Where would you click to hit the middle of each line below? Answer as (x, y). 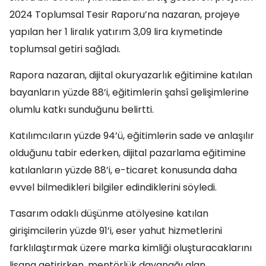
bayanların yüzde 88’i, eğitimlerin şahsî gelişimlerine (129, 92)
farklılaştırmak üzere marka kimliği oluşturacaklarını (131, 248)
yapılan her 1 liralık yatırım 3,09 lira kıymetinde (116, 32)
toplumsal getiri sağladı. (65, 49)
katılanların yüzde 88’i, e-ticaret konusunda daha (123, 170)
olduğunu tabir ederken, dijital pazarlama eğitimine (128, 153)
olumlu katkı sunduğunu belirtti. (82, 110)
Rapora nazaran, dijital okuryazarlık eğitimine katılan (131, 75)
